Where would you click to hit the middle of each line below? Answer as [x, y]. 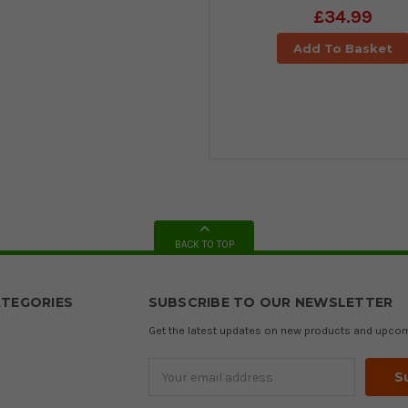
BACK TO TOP [204, 245]
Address [172, 387]
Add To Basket [342, 48]
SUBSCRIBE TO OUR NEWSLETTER [270, 303]
